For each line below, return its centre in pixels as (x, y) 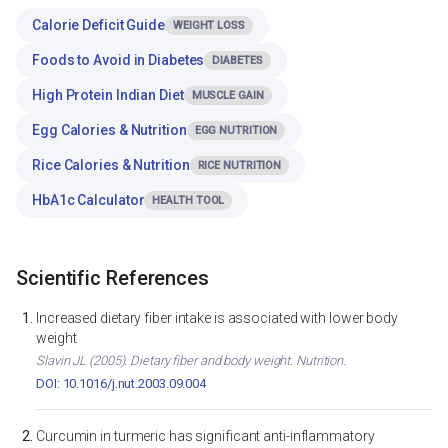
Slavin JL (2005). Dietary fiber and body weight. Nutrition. (191, 361)
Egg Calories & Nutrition (109, 129)
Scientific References (112, 278)
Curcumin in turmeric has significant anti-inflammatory (205, 436)
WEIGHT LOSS (208, 25)
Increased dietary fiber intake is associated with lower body (217, 318)
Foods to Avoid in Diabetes (118, 59)
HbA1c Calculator (88, 199)
